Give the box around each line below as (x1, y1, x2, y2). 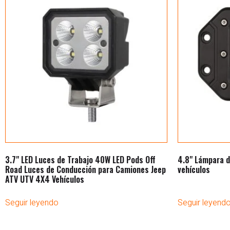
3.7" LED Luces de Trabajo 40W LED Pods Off (5, 153, 156, 166)
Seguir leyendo (5, 196, 59, 209)
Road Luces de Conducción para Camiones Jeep (5, 163, 166, 176)
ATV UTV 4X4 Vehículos (5, 172, 84, 185)
